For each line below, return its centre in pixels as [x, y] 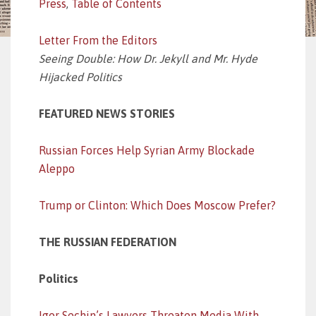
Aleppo [57, 169]
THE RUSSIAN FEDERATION [108, 242]
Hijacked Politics [80, 77]
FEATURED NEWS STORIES [107, 114]
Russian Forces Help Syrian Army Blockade [147, 150]
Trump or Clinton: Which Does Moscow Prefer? [157, 205]
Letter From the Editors [98, 40]
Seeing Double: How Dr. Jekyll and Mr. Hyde [148, 59]
